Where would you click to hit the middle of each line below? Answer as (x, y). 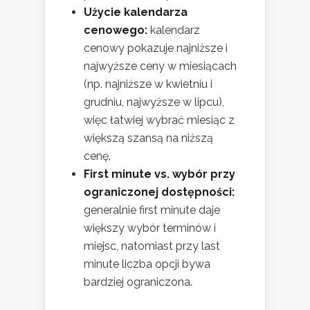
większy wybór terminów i (150, 228)
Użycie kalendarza (136, 12)
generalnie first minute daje (152, 210)
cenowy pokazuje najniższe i (156, 48)
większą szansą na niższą (148, 138)
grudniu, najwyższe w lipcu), (154, 102)
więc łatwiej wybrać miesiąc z (159, 120)
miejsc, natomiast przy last (152, 246)
